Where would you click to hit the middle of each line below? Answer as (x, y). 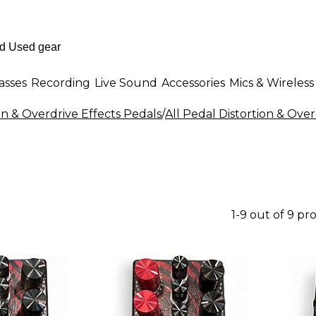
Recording (61, 83)
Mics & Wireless (272, 83)
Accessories (193, 83)
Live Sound (126, 83)
